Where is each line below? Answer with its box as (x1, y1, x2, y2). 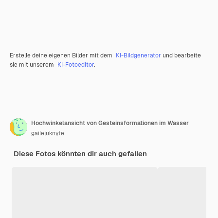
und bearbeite (161, 52, 201, 60)
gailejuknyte (31, 129, 64, 138)
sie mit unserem (10, 61, 55, 69)
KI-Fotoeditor (57, 61, 94, 69)
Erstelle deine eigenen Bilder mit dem (10, 52, 114, 60)
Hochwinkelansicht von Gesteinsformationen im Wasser (31, 119, 189, 127)
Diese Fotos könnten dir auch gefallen (14, 149, 147, 159)
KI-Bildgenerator (116, 52, 161, 60)
